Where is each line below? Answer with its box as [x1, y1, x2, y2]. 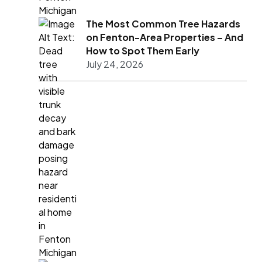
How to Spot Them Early [86, 44, 200, 57]
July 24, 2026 [86, 58, 144, 71]
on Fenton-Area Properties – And [86, 31, 244, 44]
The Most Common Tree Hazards [86, 18, 241, 30]
